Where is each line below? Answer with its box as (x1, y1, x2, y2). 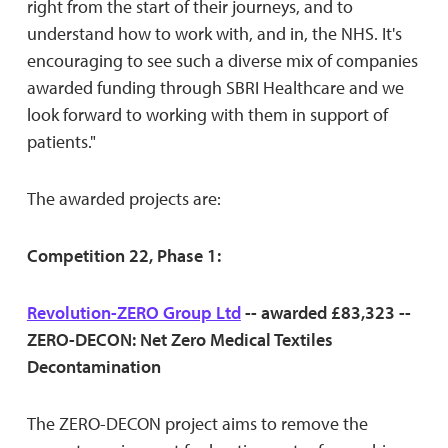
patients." (26, 129, 96, 153)
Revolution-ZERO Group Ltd (26, 300, 241, 324)
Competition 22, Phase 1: (26, 243, 221, 267)
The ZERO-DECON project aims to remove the (26, 411, 368, 435)
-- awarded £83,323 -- (240, 300, 411, 324)
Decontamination (26, 354, 161, 378)
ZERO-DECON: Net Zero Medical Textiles (26, 327, 333, 351)
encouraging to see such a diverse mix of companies (26, 48, 418, 72)
